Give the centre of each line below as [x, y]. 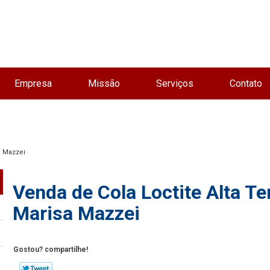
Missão [104, 83]
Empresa [33, 83]
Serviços [174, 83]
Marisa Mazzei [77, 214]
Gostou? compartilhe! [51, 249]
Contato [246, 83]
